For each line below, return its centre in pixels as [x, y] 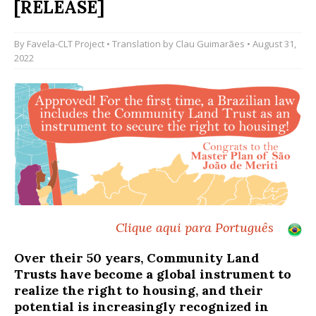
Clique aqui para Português [195, 228]
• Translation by [140, 43]
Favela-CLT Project [66, 43]
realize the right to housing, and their [139, 291]
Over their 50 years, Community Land [136, 258]
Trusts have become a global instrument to [153, 274]
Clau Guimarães [210, 43]
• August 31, [271, 43]
